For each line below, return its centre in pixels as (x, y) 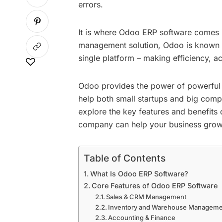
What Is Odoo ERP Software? (139, 174)
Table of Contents (125, 158)
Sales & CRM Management (146, 197)
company (96, 124)
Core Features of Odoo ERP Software (154, 186)
